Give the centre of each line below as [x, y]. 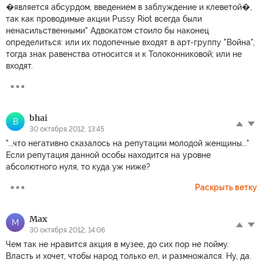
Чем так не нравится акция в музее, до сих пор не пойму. [117, 244]
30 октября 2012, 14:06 [67, 230]
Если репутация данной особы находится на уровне [108, 155]
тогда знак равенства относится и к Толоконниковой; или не [124, 54]
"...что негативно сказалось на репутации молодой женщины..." [128, 143]
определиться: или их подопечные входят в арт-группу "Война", [130, 42]
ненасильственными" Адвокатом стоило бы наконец [107, 30]
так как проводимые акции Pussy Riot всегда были [104, 18]
